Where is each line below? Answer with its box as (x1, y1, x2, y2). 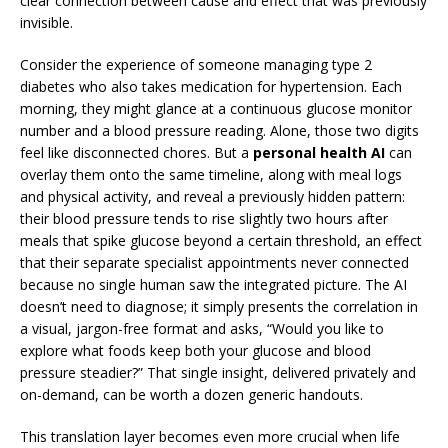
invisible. (20, 13, 73, 32)
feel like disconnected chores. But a (20, 143, 253, 162)
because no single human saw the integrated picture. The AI (20, 275, 407, 294)
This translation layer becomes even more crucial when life (20, 427, 400, 446)
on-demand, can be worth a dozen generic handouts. (20, 385, 363, 404)
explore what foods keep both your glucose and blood (20, 341, 371, 360)
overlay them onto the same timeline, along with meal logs (20, 165, 402, 184)
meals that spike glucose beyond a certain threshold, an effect (20, 231, 422, 250)
